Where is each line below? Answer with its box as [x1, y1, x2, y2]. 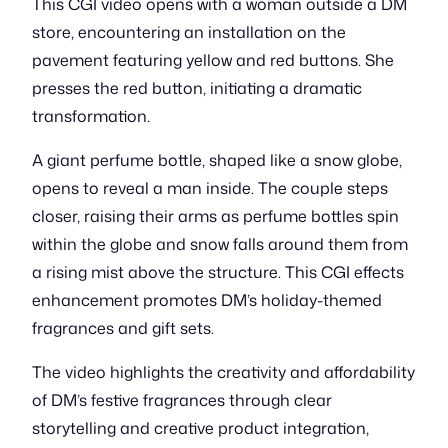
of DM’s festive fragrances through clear [32, 389, 332, 411]
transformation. [32, 105, 150, 127]
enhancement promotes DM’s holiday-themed [32, 289, 382, 311]
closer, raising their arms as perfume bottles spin [32, 205, 399, 227]
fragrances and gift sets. [32, 317, 214, 339]
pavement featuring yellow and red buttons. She [32, 49, 394, 71]
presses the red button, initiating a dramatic [32, 77, 362, 99]
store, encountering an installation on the [32, 21, 346, 43]
